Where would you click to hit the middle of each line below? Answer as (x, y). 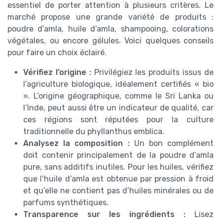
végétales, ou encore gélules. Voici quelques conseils (110, 41)
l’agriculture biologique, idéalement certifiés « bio (118, 84)
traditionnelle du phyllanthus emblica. (94, 132)
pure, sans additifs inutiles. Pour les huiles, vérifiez (118, 167)
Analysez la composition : (76, 144)
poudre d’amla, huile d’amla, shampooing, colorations (110, 29)
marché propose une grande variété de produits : (110, 17)
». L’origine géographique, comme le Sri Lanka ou (118, 96)
